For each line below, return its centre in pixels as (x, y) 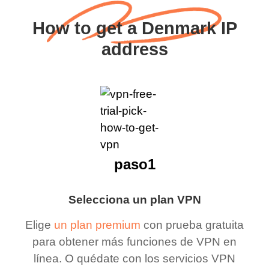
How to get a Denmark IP (134, 28)
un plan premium (97, 225)
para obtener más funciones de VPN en (134, 242)
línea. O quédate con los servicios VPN (134, 259)
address (134, 49)
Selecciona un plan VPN (134, 199)
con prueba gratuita (192, 225)
